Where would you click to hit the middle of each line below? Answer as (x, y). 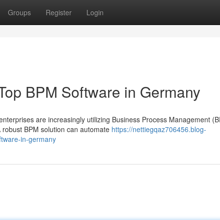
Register (59, 12)
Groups (19, 12)
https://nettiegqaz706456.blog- (159, 129)
